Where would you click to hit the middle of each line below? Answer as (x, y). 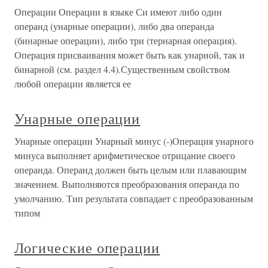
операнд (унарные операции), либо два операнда (114, 26)
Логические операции (87, 248)
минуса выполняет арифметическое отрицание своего (125, 155)
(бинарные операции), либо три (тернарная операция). (126, 40)
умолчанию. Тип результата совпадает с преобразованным (134, 198)
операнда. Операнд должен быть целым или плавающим (130, 170)
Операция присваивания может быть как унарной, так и (130, 55)
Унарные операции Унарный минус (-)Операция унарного (134, 141)
